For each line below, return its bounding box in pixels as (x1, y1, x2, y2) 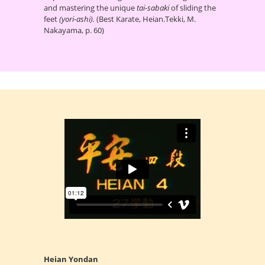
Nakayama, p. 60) (44, 25, 104, 36)
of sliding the (169, 2, 216, 14)
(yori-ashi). (59, 14, 95, 25)
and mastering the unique (44, 2, 137, 14)
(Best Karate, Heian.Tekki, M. (95, 14, 196, 25)
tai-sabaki (137, 2, 169, 14)
